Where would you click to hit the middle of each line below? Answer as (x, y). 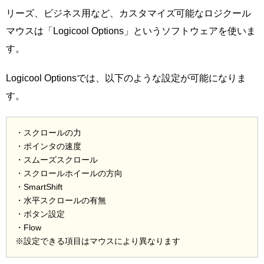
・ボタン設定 (40, 214)
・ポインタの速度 (48, 146)
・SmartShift (39, 187)
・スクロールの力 (48, 132)
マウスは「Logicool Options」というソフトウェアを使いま (131, 31)
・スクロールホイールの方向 (69, 173)
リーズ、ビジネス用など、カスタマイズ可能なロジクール (128, 13)
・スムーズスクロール (57, 159)
